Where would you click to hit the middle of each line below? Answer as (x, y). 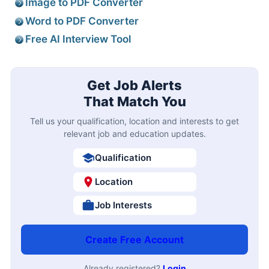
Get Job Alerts (134, 86)
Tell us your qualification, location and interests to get (134, 121)
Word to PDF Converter (82, 21)
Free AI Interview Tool (78, 39)
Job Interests (123, 205)
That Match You (134, 102)
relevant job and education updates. (134, 134)
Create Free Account (134, 240)
